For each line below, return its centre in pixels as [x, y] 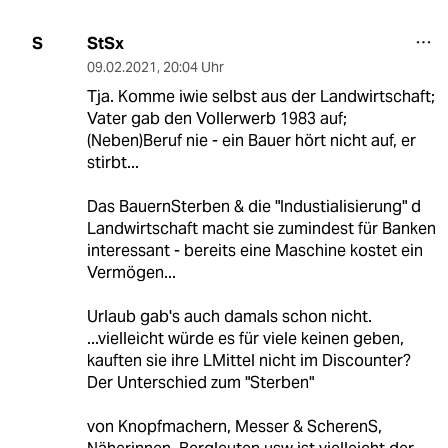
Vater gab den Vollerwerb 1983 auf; [216, 118]
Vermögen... [131, 272]
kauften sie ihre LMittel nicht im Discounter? [248, 360]
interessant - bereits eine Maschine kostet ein [254, 250]
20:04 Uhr [193, 66]
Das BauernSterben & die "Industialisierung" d [253, 206]
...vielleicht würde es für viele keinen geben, [245, 338]
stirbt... [112, 162]
